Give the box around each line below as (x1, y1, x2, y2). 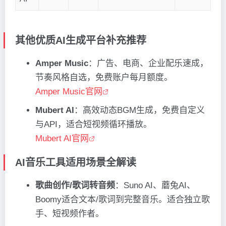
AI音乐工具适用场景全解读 (15, 157, 136, 168)
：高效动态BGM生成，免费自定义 (74, 105, 205, 116)
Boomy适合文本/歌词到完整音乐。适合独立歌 (35, 195, 210, 205)
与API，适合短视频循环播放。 (35, 120, 152, 130)
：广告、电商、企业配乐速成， (88, 59, 208, 69)
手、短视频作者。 (35, 209, 104, 219)
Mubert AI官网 (35, 134, 89, 144)
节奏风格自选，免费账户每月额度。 (35, 73, 173, 83)
